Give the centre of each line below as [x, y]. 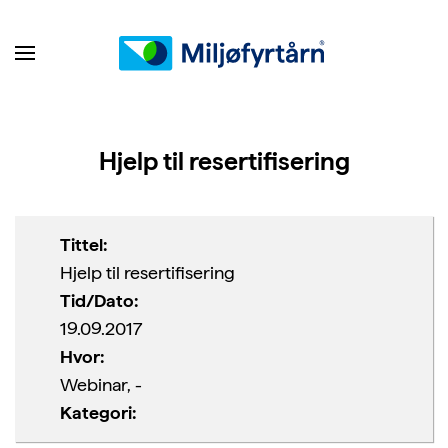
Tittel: [83, 244]
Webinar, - [101, 384]
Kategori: [98, 412]
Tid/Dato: [99, 300]
